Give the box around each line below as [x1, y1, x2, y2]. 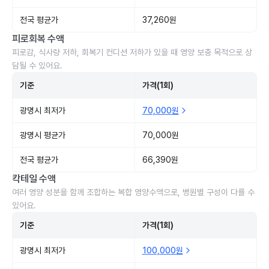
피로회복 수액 [12, 33, 64, 44]
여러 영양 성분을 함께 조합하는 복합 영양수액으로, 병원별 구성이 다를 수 [12, 187, 255, 197]
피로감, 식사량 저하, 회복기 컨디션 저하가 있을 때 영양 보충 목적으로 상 [12, 47, 252, 57]
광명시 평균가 [20, 130, 65, 140]
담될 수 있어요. [12, 61, 62, 70]
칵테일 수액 [12, 173, 56, 184]
